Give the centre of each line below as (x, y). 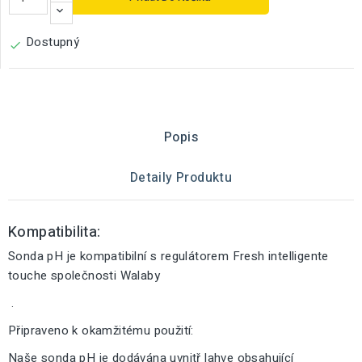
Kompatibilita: (55, 232)
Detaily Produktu (181, 178)
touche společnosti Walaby (84, 276)
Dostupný (53, 42)
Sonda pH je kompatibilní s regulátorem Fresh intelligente (168, 256)
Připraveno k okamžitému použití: (101, 330)
